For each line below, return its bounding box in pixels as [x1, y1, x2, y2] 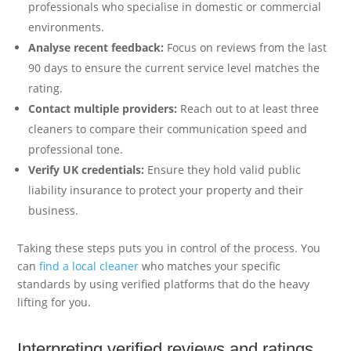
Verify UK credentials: [28, 161, 145, 177]
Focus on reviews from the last [164, 39, 327, 55]
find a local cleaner [39, 258, 139, 273]
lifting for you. [17, 294, 92, 309]
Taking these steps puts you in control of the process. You [17, 240, 321, 255]
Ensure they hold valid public [144, 161, 302, 177]
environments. [28, 19, 105, 34]
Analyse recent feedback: [28, 39, 165, 55]
